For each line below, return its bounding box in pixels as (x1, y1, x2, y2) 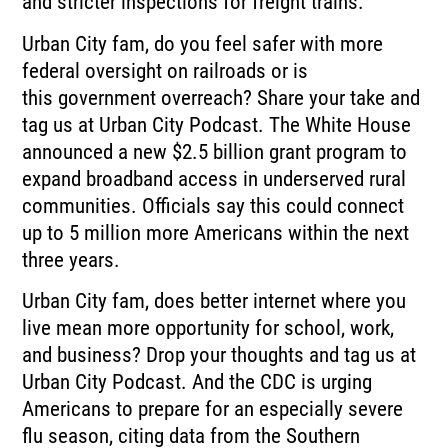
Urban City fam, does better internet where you (22, 289, 407, 314)
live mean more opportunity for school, (22, 316, 346, 341)
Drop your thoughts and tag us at (146, 343, 417, 368)
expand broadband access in (22, 166, 259, 191)
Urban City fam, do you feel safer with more (22, 31, 384, 56)
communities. (22, 193, 138, 218)
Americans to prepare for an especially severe (22, 397, 404, 422)
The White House (269, 112, 412, 137)
